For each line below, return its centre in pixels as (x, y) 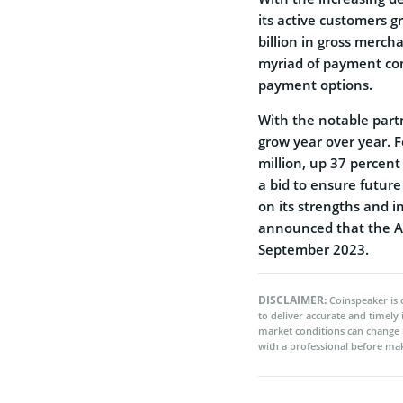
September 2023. (313, 249)
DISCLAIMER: (294, 300)
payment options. (315, 84)
